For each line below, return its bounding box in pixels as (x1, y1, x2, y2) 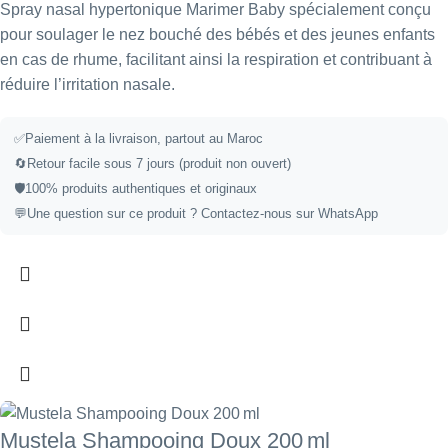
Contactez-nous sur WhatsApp (201, 206, 378, 222)
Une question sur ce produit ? (27, 206, 201, 222)
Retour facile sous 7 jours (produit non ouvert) (27, 156, 291, 172)
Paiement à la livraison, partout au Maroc (25, 131, 263, 147)
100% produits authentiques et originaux (25, 181, 257, 197)
